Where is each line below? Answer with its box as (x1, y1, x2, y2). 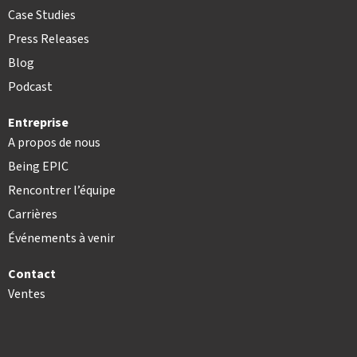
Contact (8, 265, 56, 284)
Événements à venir (8, 229, 115, 248)
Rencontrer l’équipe (8, 182, 116, 200)
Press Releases (8, 30, 89, 49)
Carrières (8, 206, 57, 224)
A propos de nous (8, 134, 100, 152)
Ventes (8, 285, 45, 304)
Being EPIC (8, 158, 69, 176)
